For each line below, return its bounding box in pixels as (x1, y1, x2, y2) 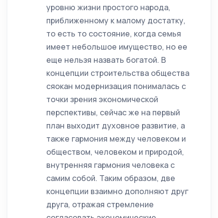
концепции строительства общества (46, 68, 189, 78)
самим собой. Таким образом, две (46, 173, 175, 183)
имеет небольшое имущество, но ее (46, 41, 187, 52)
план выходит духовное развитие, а (46, 120, 185, 131)
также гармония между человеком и (46, 133, 186, 144)
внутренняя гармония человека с (46, 160, 175, 170)
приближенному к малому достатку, (46, 15, 185, 26)
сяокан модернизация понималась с (46, 81, 186, 91)
